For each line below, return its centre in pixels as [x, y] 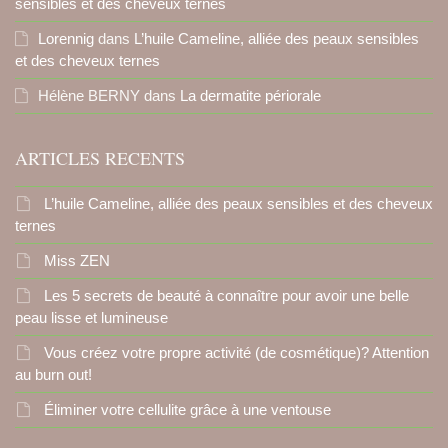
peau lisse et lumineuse [91, 317]
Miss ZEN [77, 260]
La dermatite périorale [250, 95]
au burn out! [53, 374]
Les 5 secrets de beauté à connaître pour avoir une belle [226, 295]
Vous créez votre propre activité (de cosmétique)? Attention [236, 352]
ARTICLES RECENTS [100, 157]
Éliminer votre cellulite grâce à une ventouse [187, 409]
